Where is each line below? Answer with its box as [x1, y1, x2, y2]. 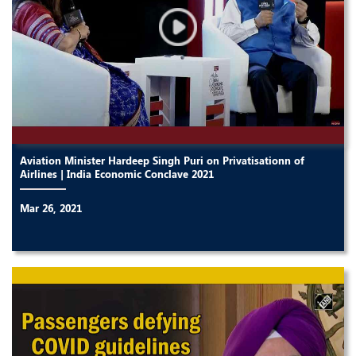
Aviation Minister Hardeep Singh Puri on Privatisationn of [20, 153, 304, 167]
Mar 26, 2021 [20, 200, 82, 215]
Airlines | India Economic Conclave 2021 [20, 166, 214, 180]
